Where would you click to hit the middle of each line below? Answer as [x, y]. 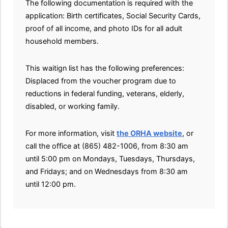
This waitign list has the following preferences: [105, 68]
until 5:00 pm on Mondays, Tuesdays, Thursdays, [110, 159]
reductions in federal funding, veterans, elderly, [105, 93]
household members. [62, 41]
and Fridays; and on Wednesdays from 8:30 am [107, 171]
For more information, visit [71, 133]
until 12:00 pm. [51, 184]
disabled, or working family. [73, 106]
